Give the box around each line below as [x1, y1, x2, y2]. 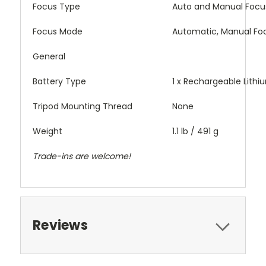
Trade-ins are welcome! [33, 150, 131, 162]
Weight [33, 125, 62, 137]
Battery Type [33, 75, 86, 87]
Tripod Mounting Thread [33, 100, 132, 112]
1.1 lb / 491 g [172, 125, 218, 137]
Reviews [33, 216, 88, 235]
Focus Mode [33, 25, 83, 37]
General [33, 50, 65, 62]
